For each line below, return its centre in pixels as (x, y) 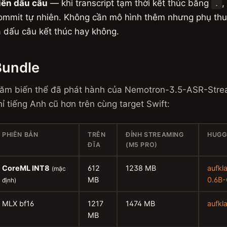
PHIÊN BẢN (20, 135)
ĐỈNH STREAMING (155, 135)
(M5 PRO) (142, 145)
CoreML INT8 (26, 168)
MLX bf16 (18, 203)
